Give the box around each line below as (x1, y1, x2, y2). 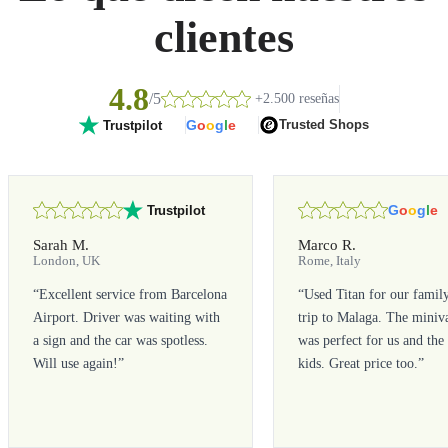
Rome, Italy (298, 253, 362, 268)
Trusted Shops (278, 117, 369, 133)
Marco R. (298, 235, 357, 253)
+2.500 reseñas (254, 90, 339, 106)
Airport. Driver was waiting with (33, 309, 220, 326)
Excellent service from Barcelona (39, 286, 227, 303)
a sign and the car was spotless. (33, 332, 208, 349)
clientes (154, 12, 294, 62)
